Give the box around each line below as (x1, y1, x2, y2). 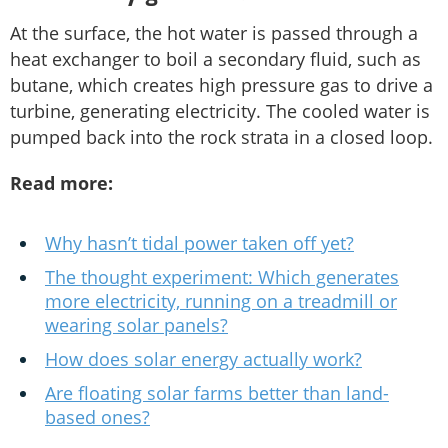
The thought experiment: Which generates (45, 265, 399, 290)
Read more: (10, 171, 113, 196)
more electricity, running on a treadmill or (45, 289, 397, 314)
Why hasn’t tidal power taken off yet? (45, 231, 354, 256)
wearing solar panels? (45, 313, 228, 338)
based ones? (45, 405, 150, 430)
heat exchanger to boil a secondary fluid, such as (10, 47, 421, 72)
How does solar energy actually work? (45, 347, 362, 372)
